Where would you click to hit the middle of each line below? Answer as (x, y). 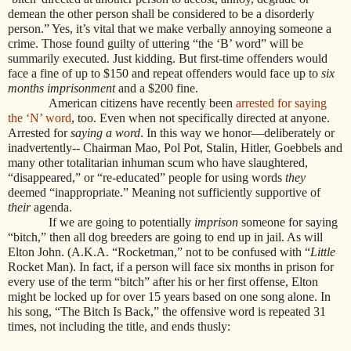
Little (323, 251)
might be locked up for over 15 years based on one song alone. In (169, 296)
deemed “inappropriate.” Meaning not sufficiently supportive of (164, 192)
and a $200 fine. (157, 88)
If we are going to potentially (121, 222)
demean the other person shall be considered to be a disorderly (161, 13)
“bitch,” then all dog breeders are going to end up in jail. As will (165, 237)
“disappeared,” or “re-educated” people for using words (145, 177)
